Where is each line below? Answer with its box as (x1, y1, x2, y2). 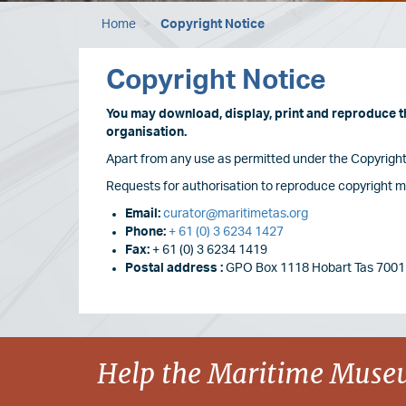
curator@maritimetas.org (163, 208, 308, 221)
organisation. (106, 126, 187, 140)
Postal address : (125, 262, 223, 275)
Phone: (125, 226, 166, 239)
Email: (125, 208, 160, 221)
